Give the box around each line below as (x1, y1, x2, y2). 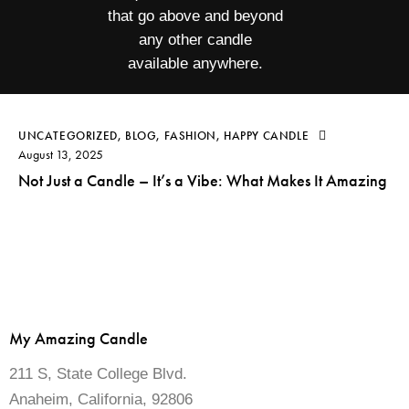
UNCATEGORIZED (18, 128, 118, 144)
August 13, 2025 (18, 146, 103, 163)
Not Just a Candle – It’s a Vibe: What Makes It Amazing (18, 170, 387, 192)
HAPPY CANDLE (224, 128, 309, 144)
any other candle (139, 30, 252, 48)
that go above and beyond (108, 6, 283, 25)
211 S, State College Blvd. (9, 365, 187, 383)
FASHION (163, 128, 216, 144)
